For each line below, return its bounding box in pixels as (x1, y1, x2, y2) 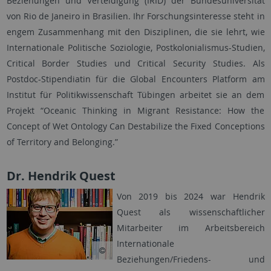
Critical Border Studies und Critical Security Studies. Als (6, 57, 265, 70)
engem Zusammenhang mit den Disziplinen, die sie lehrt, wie (6, 26, 265, 38)
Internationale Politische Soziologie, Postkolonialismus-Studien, (6, 42, 265, 54)
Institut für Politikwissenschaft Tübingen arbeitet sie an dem (6, 89, 265, 101)
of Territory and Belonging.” (6, 136, 118, 148)
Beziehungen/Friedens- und (116, 253, 265, 266)
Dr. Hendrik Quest (6, 168, 116, 184)
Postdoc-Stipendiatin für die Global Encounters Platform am (6, 73, 265, 85)
